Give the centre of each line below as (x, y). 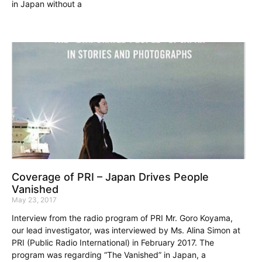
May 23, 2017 (34, 199)
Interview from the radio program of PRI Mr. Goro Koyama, (122, 218)
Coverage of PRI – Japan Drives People (110, 177)
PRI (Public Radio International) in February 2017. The (113, 242)
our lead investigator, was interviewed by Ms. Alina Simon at (126, 230)
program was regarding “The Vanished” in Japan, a (109, 254)
